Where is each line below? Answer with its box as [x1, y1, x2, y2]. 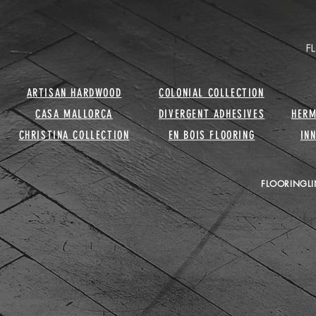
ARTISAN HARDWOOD [26, 85, 122, 99]
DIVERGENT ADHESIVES [158, 107, 265, 121]
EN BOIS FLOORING [168, 128, 255, 142]
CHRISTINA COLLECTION [18, 128, 130, 142]
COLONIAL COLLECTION [159, 85, 265, 99]
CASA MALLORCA [35, 107, 113, 121]
